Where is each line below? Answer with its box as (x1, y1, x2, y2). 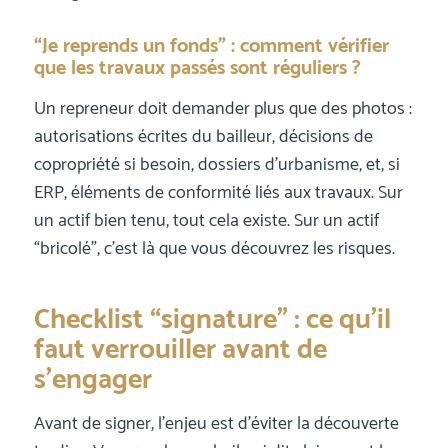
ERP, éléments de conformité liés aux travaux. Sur (33, 177, 403, 208)
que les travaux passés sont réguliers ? (33, 51, 361, 85)
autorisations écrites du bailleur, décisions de (33, 121, 373, 152)
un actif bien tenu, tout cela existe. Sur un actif (33, 205, 379, 236)
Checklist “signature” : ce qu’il (33, 296, 391, 343)
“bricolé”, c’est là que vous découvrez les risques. (33, 233, 395, 264)
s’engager (33, 356, 152, 403)
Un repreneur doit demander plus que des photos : (33, 93, 412, 124)
